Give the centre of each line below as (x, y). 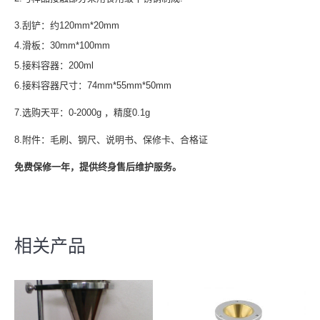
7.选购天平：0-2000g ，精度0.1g (82, 113)
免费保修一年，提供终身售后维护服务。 (98, 167)
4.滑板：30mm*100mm (62, 46)
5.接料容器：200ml (54, 66)
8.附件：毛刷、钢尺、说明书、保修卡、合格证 (111, 140)
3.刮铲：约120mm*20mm (67, 26)
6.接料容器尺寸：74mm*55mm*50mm (93, 86)
